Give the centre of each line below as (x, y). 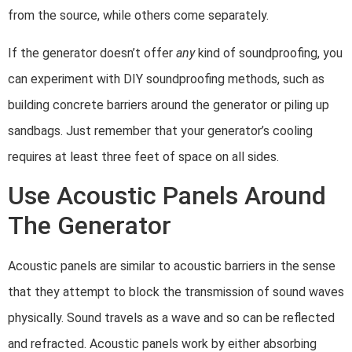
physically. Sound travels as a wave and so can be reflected (171, 317)
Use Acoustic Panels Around (167, 195)
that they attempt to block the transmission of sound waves (176, 291)
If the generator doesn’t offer (92, 53)
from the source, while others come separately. (140, 16)
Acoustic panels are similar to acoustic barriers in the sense (172, 266)
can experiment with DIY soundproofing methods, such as (166, 79)
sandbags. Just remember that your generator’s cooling (160, 130)
